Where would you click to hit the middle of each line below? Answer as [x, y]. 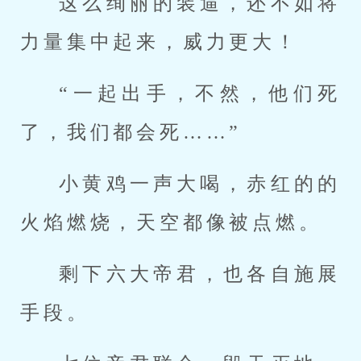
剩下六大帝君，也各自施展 [200, 274]
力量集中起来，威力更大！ [160, 42]
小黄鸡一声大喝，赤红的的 [200, 184]
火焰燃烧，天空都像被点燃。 [171, 222]
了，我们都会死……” [131, 132]
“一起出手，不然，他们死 [200, 93]
